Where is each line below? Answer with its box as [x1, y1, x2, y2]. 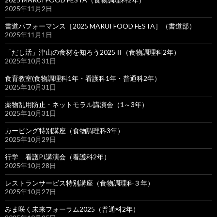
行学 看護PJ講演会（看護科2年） [5, 153, 110, 161]
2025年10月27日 [5, 187, 56, 196]
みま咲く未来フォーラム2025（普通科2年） [5, 205, 139, 213]
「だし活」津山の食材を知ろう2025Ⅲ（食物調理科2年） [5, 48, 180, 56]
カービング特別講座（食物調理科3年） [5, 126, 124, 135]
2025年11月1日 [5, 31, 52, 39]
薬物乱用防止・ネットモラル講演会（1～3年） [5, 100, 148, 108]
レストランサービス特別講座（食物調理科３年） [5, 179, 154, 187]
